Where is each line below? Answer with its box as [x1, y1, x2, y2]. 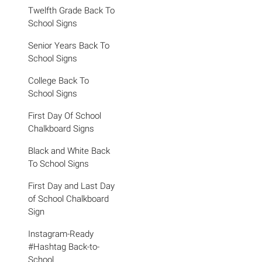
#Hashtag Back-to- [28, 242, 99, 252]
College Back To [28, 75, 89, 86]
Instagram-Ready [28, 229, 94, 239]
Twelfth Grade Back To [28, 5, 115, 16]
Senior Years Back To [28, 40, 109, 51]
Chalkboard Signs [28, 123, 94, 134]
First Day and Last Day [28, 181, 115, 191]
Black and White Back [28, 146, 110, 156]
